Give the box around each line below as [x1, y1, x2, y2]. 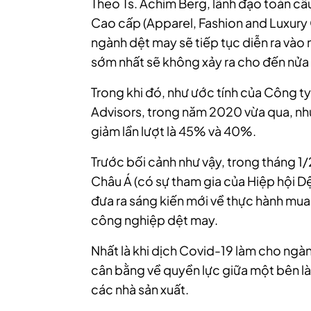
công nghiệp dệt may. [91, 212, 218, 228]
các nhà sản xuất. [91, 281, 189, 298]
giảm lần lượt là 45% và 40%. [91, 123, 256, 140]
